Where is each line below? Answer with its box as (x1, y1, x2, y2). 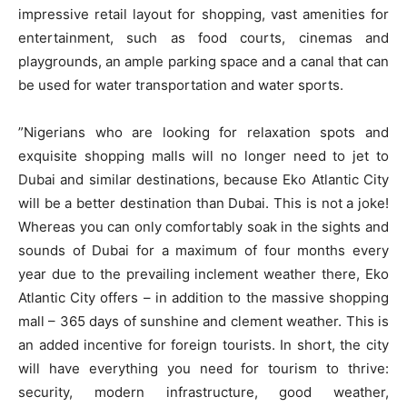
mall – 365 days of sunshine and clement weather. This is (18, 313, 389, 331)
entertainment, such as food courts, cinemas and (18, 29, 389, 47)
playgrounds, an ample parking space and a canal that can (18, 53, 389, 71)
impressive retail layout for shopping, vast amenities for (18, 5, 389, 24)
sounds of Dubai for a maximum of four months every (18, 242, 389, 260)
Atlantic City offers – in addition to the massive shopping (18, 289, 389, 307)
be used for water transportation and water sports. (18, 76, 343, 94)
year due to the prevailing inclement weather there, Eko (18, 265, 389, 283)
